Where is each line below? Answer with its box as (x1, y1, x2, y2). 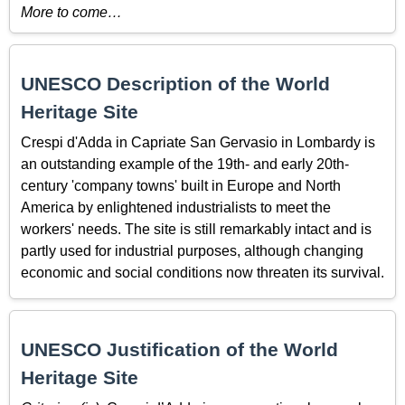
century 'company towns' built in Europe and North (21, 177, 341, 193)
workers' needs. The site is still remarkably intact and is (21, 221, 372, 237)
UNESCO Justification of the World (21, 339, 338, 361)
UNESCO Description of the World (21, 73, 330, 95)
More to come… (21, 5, 122, 21)
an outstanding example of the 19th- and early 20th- (21, 155, 349, 172)
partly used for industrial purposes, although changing (21, 242, 363, 259)
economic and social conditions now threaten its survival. (21, 264, 384, 280)
